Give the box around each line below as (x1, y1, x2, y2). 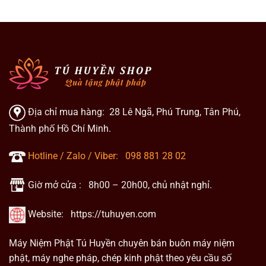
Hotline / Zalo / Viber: (26, 150, 125, 162)
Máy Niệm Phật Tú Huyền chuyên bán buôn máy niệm (9, 237, 235, 249)
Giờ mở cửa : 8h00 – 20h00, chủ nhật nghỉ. (26, 179, 212, 191)
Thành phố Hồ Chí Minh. (9, 122, 111, 134)
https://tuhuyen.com (71, 208, 156, 220)
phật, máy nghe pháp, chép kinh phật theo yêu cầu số (9, 252, 232, 264)
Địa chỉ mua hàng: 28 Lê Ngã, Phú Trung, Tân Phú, (26, 106, 240, 118)
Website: (26, 208, 71, 220)
